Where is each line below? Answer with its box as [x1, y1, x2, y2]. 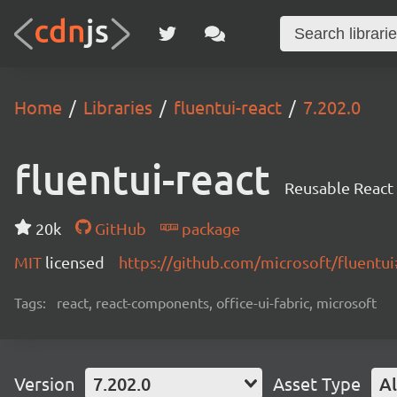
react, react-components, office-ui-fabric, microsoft [57, 293, 377, 311]
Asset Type [273, 372, 361, 394]
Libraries [83, 96, 152, 118]
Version [14, 372, 74, 394]
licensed [45, 253, 105, 271]
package [177, 219, 240, 237]
